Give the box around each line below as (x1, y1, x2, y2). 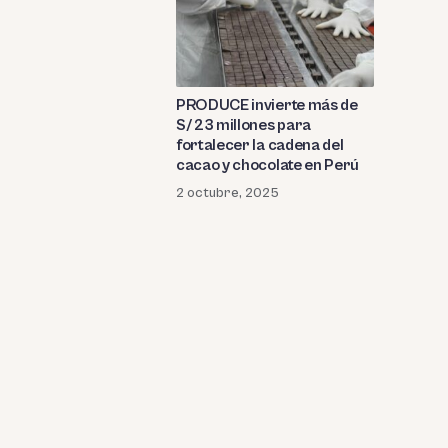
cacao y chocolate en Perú (176, 156, 359, 175)
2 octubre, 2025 (176, 185, 279, 202)
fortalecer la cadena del (176, 136, 344, 155)
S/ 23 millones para (176, 116, 311, 135)
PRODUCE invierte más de (176, 96, 358, 115)
